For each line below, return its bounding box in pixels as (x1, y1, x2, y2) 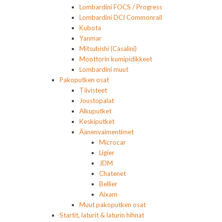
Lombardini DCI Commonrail (79, 13, 162, 21)
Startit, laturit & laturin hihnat (59, 211, 144, 219)
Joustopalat (79, 96, 114, 105)
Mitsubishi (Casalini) (79, 44, 137, 53)
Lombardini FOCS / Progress (79, 2, 162, 11)
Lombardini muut (79, 65, 128, 73)
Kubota (79, 23, 101, 32)
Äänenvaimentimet (79, 127, 134, 136)
